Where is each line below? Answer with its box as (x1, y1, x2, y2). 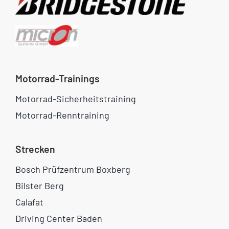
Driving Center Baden (15, 212, 102, 224)
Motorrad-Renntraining (15, 109, 109, 121)
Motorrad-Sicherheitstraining (15, 93, 136, 104)
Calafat (15, 196, 43, 208)
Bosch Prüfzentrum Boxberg (15, 163, 130, 175)
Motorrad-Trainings (15, 72, 100, 84)
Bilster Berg (15, 179, 64, 191)
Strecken (15, 143, 55, 155)
